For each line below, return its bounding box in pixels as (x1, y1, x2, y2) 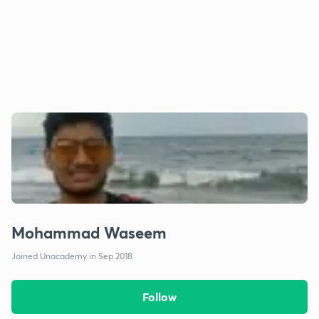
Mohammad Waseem (11, 222, 167, 243)
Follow (142, 289, 177, 304)
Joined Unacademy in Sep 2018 (11, 251, 132, 261)
